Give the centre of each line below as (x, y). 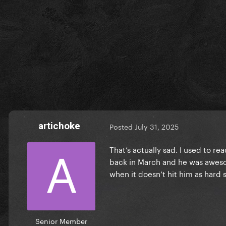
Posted (122, 126)
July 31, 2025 (157, 126)
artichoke (59, 126)
